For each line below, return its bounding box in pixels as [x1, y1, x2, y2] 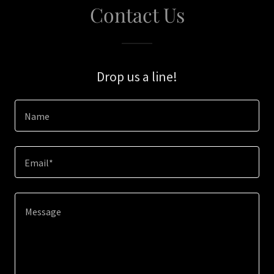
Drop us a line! [97, 68, 177, 85]
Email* [24, 157, 53, 169]
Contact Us [89, 1, 185, 28]
